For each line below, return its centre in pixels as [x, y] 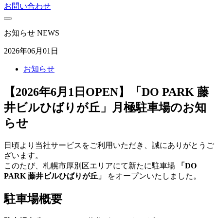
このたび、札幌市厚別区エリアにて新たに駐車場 [91, 165]
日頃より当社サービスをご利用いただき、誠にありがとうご [109, 145]
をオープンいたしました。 [153, 176]
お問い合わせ [27, 6]
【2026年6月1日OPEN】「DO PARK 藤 [106, 92]
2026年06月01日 [31, 51]
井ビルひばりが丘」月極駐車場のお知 [105, 107]
